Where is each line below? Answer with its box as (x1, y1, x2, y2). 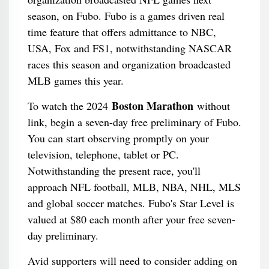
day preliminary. (27, 228, 98, 243)
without (193, 98, 230, 113)
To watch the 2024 (27, 98, 112, 113)
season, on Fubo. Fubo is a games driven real (27, 8, 225, 23)
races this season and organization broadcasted (27, 57, 231, 71)
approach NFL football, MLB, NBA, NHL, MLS (27, 180, 241, 194)
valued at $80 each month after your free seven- (27, 212, 235, 226)
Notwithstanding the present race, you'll (27, 163, 201, 178)
